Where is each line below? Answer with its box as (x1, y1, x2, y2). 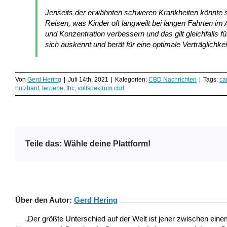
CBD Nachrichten (148, 76, 197, 84)
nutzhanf (15, 85, 39, 92)
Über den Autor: (15, 196, 74, 205)
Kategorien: (115, 76, 148, 84)
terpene (42, 85, 63, 92)
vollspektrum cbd (78, 85, 124, 92)
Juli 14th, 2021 (68, 76, 108, 84)
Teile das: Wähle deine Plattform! (25, 139, 150, 148)
